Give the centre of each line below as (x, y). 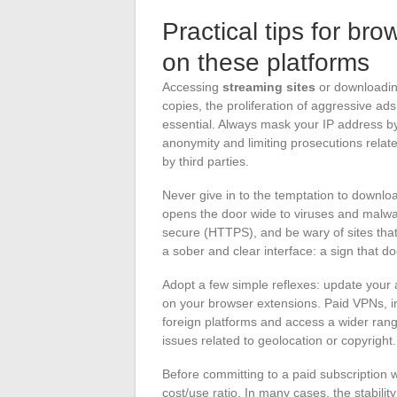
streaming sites (269, 86)
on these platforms (266, 62)
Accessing (192, 86)
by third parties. (206, 161)
